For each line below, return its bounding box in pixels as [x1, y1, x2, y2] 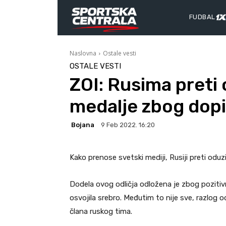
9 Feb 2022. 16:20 [101, 121, 155, 129]
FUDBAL [189, 13, 215, 21]
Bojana [71, 121, 94, 129]
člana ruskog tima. [70, 207, 132, 216]
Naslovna [70, 48, 96, 58]
